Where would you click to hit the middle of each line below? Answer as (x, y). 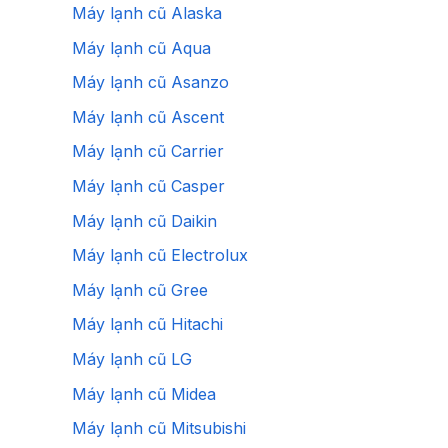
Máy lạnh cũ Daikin (144, 220)
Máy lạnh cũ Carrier (148, 151)
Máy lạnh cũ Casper (148, 186)
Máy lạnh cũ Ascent (148, 116)
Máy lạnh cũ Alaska (147, 13)
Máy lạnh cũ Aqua (141, 47)
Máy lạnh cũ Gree (140, 289)
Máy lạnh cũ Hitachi (147, 324)
